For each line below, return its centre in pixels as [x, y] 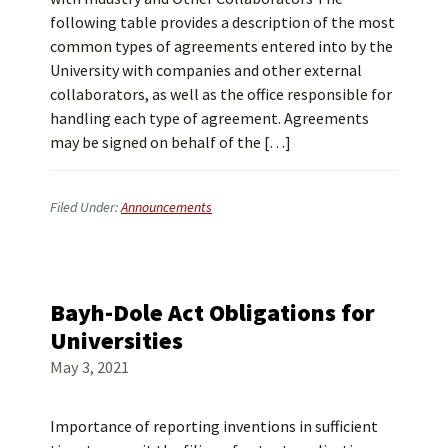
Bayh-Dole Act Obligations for [212, 313]
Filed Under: [85, 206]
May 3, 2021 [89, 367]
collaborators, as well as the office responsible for [221, 93]
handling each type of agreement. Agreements [209, 117]
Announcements [166, 206]
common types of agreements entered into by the [221, 45]
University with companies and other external [206, 69]
